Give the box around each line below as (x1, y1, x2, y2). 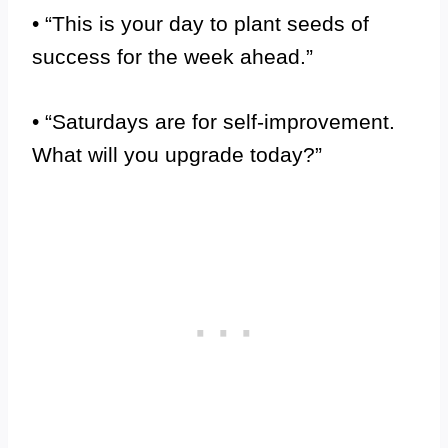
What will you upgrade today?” (32, 143, 322, 166)
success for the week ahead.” (32, 45, 313, 68)
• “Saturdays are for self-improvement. (32, 110, 395, 133)
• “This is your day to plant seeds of (32, 12, 369, 35)
